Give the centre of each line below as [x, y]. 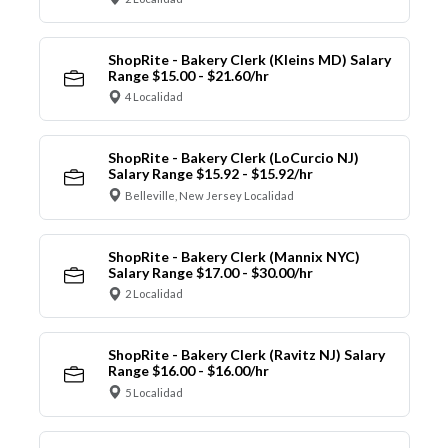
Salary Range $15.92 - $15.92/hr [210, 174]
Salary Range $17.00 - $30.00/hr [210, 272]
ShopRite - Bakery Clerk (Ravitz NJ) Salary [246, 355]
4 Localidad [154, 97]
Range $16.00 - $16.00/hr [188, 371]
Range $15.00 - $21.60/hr [188, 75]
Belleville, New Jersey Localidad [209, 195]
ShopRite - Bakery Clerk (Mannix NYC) [233, 256]
